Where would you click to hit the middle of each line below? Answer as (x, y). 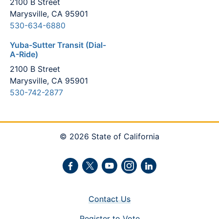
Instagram (139, 171)
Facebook (80, 171)
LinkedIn (156, 171)
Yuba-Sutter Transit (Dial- (58, 45)
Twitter (95, 171)
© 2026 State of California (109, 137)
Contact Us (109, 199)
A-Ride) (24, 55)
